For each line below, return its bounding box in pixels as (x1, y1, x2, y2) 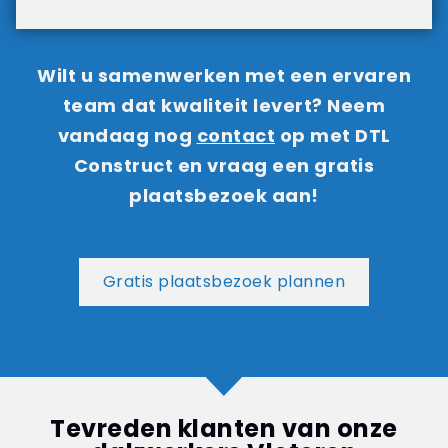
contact (196, 122, 275, 148)
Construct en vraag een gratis (73, 152, 375, 178)
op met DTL (275, 122, 391, 148)
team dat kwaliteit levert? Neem (62, 92, 386, 118)
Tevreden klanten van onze (50, 412, 398, 446)
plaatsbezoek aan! (129, 182, 319, 208)
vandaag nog (57, 122, 197, 148)
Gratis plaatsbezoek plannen (102, 270, 346, 294)
